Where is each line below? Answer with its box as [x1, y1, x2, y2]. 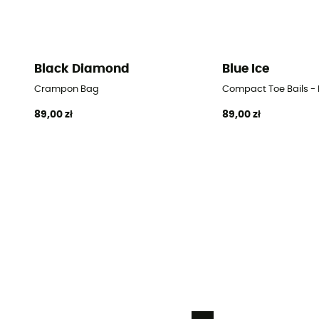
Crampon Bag [33, 84, 99, 94]
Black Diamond [33, 63, 130, 75]
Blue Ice [221, 63, 269, 75]
